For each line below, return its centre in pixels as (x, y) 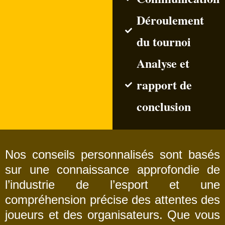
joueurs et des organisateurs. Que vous (113, 215)
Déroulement (170, 20)
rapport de (164, 85)
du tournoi (163, 41)
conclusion (163, 106)
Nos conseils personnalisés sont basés (113, 154)
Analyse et (163, 63)
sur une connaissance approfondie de (113, 170)
